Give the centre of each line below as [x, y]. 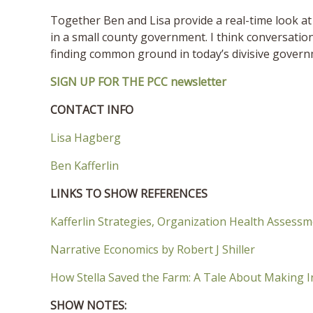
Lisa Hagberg [86, 137]
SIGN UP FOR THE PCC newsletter [138, 81]
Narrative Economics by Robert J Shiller [153, 249]
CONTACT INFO [92, 109]
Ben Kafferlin [85, 165]
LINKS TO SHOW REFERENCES [129, 193]
